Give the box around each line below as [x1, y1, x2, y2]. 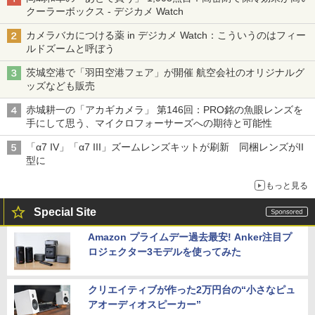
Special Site [34, 205, 96, 218]
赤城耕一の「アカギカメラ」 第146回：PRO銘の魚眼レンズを [26, 103, 303, 115]
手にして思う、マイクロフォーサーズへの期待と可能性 [26, 117, 282, 129]
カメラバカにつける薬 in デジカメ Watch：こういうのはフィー [26, 29, 306, 41]
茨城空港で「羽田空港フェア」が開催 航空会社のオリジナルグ [26, 66, 304, 78]
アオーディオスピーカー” [88, 298, 201, 310]
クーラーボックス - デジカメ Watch [26, 5, 184, 17]
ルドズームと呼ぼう [26, 42, 115, 54]
